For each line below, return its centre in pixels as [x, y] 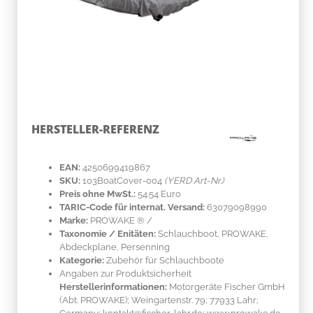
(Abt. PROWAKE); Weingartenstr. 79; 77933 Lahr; [159, 300]
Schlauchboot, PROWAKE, [212, 233]
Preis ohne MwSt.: [97, 194]
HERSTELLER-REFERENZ [95, 129]
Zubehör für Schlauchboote [164, 260]
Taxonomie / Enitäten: [108, 233]
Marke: [74, 220]
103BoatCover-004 [122, 180]
